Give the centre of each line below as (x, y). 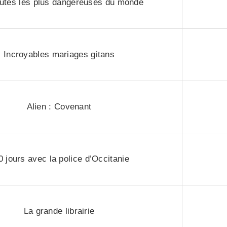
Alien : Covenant (59, 107)
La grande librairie (59, 211)
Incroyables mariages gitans (59, 54)
